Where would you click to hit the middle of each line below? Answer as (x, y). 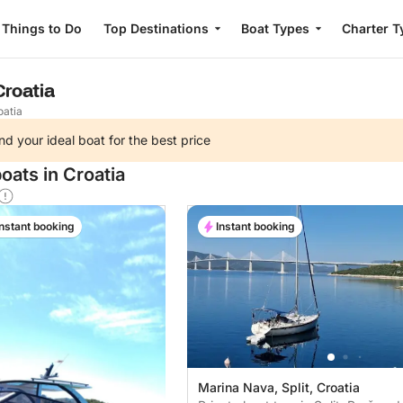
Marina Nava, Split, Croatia (279, 387)
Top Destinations (156, 28)
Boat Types (275, 28)
